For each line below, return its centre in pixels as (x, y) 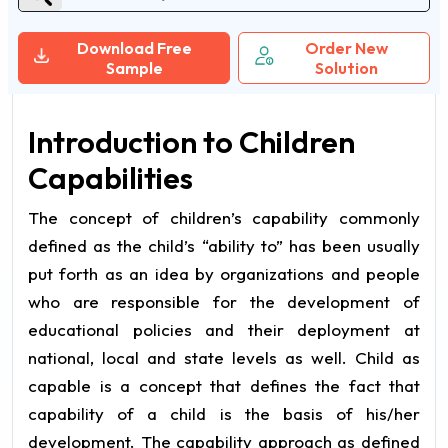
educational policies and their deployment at (224, 329)
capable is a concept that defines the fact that (224, 385)
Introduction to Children (191, 142)
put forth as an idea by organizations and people (224, 273)
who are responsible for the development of (224, 301)
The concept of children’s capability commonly (224, 217)
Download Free (134, 48)
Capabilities (110, 178)
